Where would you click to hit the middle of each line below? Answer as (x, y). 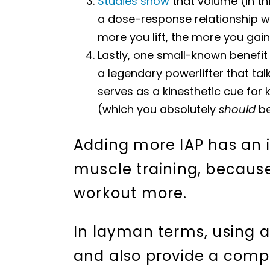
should (237, 109)
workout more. (130, 193)
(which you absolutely (158, 109)
